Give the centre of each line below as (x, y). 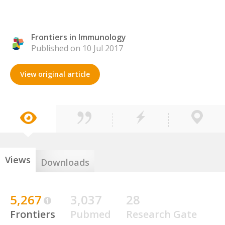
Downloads (65, 162)
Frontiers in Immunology (79, 37)
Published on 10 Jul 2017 (77, 48)
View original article (55, 74)
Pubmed (91, 214)
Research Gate (161, 214)
